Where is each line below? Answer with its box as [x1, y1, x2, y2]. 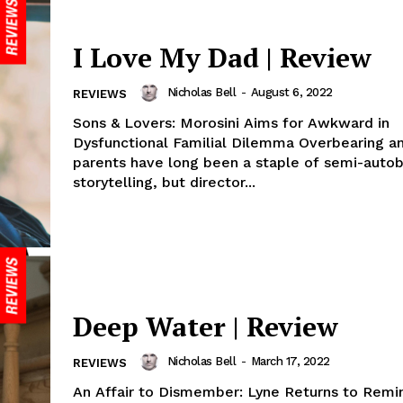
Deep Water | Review [73, 309, 338, 345]
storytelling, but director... [73, 174, 255, 192]
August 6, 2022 [250, 85, 333, 100]
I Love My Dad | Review [73, 40, 372, 76]
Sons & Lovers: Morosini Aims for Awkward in [73, 114, 390, 132]
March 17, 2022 [250, 354, 330, 369]
